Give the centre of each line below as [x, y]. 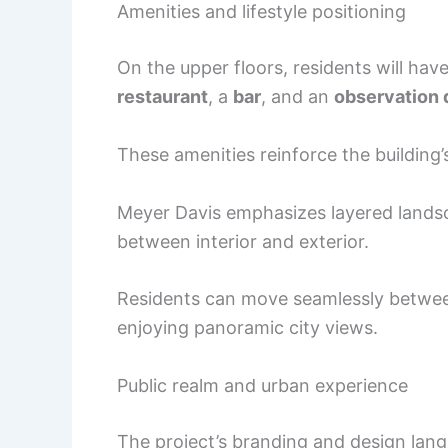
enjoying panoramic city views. [247, 328]
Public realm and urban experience [262, 386]
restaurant [162, 97]
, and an [297, 97]
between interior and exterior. [243, 241]
